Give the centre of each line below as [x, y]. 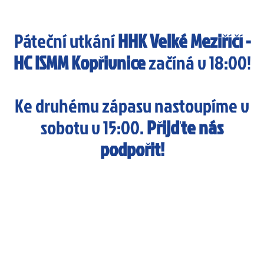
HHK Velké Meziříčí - [184, 41]
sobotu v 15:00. [94, 128]
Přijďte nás [185, 128]
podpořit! [132, 149]
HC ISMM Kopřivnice [79, 63]
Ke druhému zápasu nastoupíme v [132, 106]
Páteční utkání [66, 41]
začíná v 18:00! [198, 63]
